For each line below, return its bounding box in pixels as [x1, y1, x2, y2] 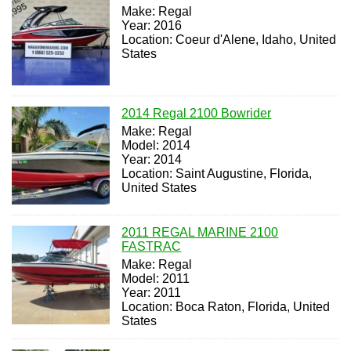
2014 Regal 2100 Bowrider [121, 106, 272, 120]
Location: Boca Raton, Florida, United [121, 300, 331, 314]
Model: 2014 [121, 138, 191, 152]
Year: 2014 [121, 152, 183, 166]
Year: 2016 [121, 19, 183, 33]
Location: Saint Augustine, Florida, [121, 166, 313, 180]
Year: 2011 [121, 286, 182, 300]
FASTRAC [121, 240, 182, 254]
